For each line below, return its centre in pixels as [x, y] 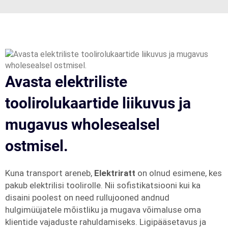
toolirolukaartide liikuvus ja [98, 103]
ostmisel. [37, 146]
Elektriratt [116, 173]
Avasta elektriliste [66, 82]
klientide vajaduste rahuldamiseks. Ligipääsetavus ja [106, 222]
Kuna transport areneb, [50, 173]
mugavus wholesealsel [82, 124]
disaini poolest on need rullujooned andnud [87, 197]
